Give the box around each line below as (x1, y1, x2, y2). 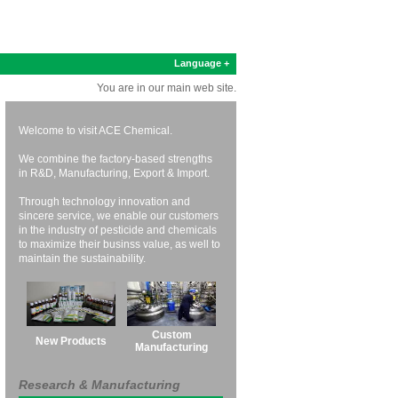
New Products (35, 335, 107, 347)
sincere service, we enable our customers (19, 210, 219, 222)
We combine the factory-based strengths (19, 153, 212, 165)
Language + (174, 58, 229, 68)
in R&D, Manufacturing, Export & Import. (19, 167, 210, 179)
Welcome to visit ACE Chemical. (19, 124, 172, 137)
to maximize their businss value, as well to (19, 238, 220, 251)
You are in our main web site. (97, 82, 236, 94)
